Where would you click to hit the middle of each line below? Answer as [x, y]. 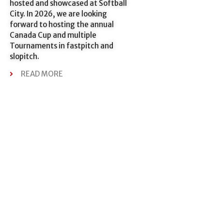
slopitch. [24, 56]
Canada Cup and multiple [53, 35]
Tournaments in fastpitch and [62, 46]
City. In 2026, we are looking [58, 14]
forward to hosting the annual [62, 24]
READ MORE [42, 74]
